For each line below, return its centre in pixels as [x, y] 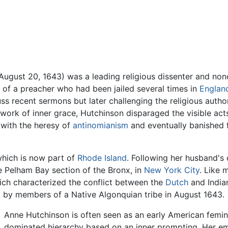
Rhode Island [102, 158]
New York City [172, 170]
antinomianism [101, 125]
